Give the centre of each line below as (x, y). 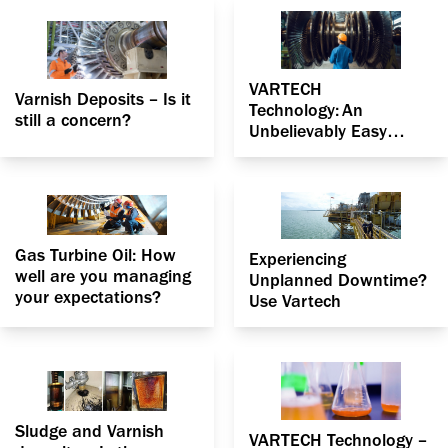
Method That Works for (339, 152)
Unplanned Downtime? (338, 280)
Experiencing (297, 259)
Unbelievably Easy (318, 131)
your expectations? (88, 298)
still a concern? (73, 121)
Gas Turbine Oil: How (95, 256)
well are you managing (103, 277)
